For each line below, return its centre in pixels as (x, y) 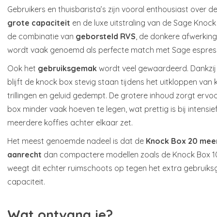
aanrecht (24, 154)
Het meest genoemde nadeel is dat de (77, 141)
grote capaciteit (39, 23)
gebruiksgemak (67, 68)
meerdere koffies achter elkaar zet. (70, 122)
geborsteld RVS (106, 36)
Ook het (23, 68)
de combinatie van (41, 36)
